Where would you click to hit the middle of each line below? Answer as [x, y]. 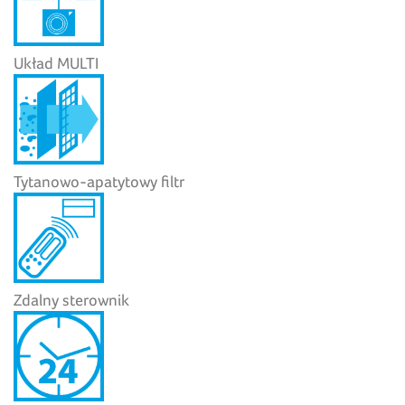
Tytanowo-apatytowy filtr [99, 181]
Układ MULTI [56, 62]
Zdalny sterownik [71, 299]
